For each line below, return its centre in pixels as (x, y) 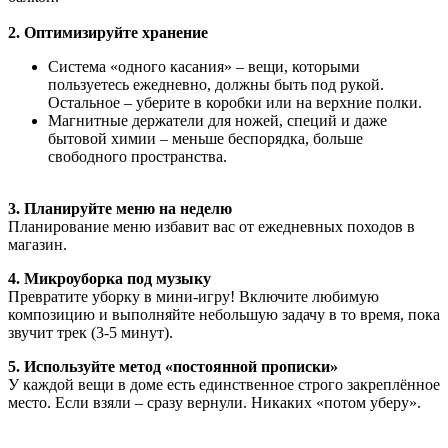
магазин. (37, 244)
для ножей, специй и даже (297, 120)
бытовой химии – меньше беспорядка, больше (205, 138)
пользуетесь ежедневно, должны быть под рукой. (216, 84)
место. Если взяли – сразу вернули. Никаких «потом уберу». (214, 402)
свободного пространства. (137, 156)
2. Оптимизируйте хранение (108, 32)
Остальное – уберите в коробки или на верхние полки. (235, 102)
